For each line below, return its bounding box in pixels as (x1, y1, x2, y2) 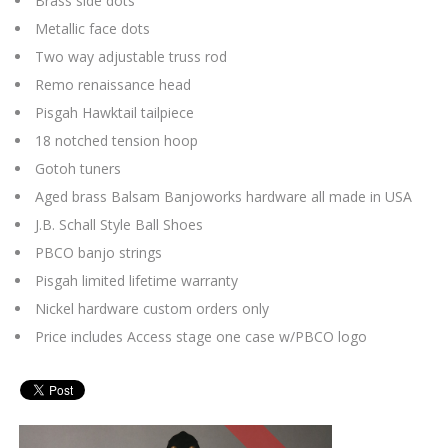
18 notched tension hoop (35, 131, 198, 151)
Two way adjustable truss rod (35, 47, 227, 67)
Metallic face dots (35, 19, 150, 39)
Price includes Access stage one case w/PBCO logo (35, 327, 367, 347)
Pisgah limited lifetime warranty (35, 271, 238, 291)
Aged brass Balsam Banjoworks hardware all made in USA (35, 187, 412, 207)
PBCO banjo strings (35, 243, 162, 263)
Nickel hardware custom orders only (35, 299, 269, 319)
